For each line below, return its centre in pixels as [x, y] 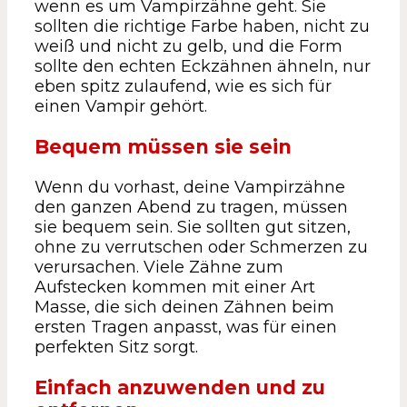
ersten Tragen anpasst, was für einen [186, 327]
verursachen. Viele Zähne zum [159, 267]
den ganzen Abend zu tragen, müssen [191, 207]
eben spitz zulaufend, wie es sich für [183, 86]
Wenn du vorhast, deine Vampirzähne [190, 187]
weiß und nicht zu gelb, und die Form [189, 46]
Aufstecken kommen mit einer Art [175, 287]
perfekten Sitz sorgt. [116, 347]
